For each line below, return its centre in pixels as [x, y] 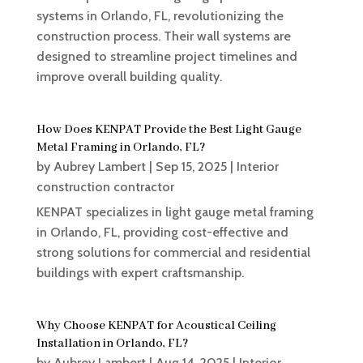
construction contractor [105, 187]
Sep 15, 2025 [191, 167]
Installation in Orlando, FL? [112, 344]
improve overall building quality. [129, 77]
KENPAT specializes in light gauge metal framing [175, 212]
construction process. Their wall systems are [163, 36]
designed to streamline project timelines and [167, 57]
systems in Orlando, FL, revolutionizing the [160, 16]
